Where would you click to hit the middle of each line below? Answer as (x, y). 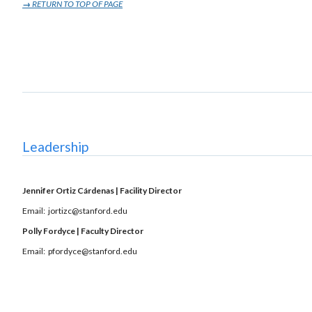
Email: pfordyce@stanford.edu (80, 251)
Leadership (55, 146)
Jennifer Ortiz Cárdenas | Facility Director (102, 190)
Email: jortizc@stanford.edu (75, 210)
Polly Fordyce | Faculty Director (83, 231)
